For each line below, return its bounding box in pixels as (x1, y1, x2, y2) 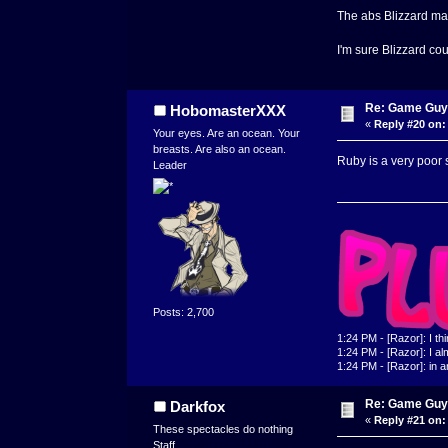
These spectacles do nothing (153, 423, 294, 436)
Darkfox (169, 398, 225, 416)
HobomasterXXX (169, 102, 286, 120)
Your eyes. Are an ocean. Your (153, 127, 301, 140)
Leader (153, 159, 188, 172)
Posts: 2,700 (153, 305, 215, 318)
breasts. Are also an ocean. (153, 143, 287, 156)
